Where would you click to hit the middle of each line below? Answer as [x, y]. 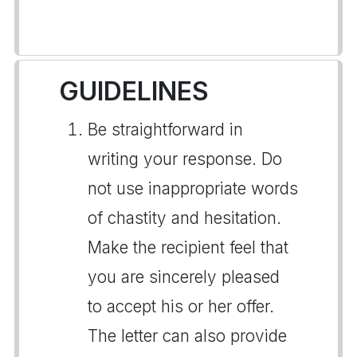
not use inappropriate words [193, 188]
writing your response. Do [185, 159]
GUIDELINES [134, 91]
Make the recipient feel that [188, 247]
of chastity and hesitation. [184, 218]
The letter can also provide [187, 336]
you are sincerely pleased [184, 277]
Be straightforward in [165, 129]
